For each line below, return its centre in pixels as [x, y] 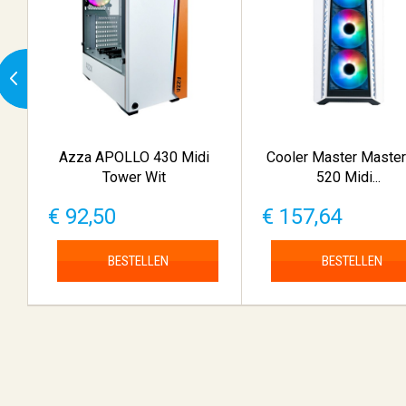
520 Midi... [348, 177]
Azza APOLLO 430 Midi [135, 157]
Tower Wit [135, 177]
